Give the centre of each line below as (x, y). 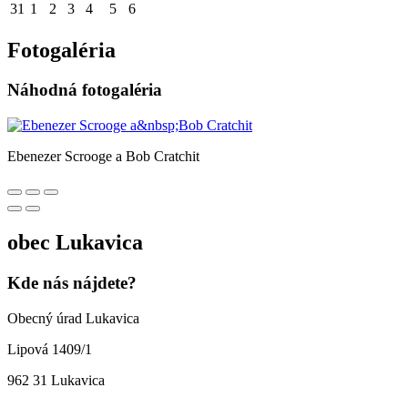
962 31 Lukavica (56, 380)
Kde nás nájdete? (72, 283)
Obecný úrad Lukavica (73, 318)
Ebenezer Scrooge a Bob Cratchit (103, 157)
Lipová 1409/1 (50, 349)
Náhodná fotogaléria (85, 90)
